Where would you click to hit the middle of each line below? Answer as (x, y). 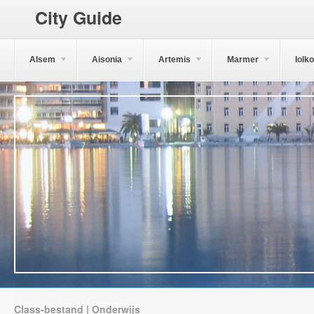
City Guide (78, 18)
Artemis (175, 60)
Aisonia (107, 60)
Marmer (243, 60)
